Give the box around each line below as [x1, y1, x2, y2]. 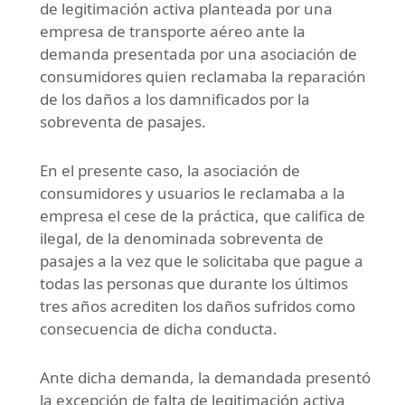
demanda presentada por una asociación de [40, 42, 357, 64]
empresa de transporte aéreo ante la [40, 20, 306, 42]
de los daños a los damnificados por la [40, 88, 310, 109]
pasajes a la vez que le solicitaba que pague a [40, 250, 363, 271]
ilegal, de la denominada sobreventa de [40, 227, 324, 249]
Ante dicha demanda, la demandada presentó [40, 366, 371, 388]
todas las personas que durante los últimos [40, 272, 348, 294]
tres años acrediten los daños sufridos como [40, 295, 355, 316]
